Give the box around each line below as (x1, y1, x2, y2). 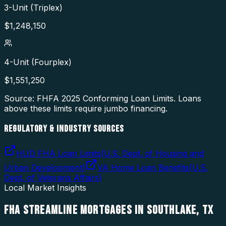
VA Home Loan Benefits (97, 162, 189, 173)
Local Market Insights (4, 182, 86, 193)
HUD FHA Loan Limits (16, 148, 101, 158)
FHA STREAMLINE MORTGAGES (4, 202, 132, 217)
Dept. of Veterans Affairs (4, 172, 99, 183)
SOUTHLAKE (146, 202, 197, 217)
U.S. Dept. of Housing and (104, 148, 204, 158)
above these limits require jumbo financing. (4, 103, 167, 114)
